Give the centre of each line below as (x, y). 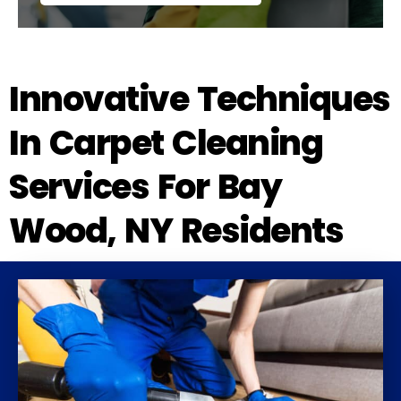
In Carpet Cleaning (166, 142)
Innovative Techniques (200, 98)
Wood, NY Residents (176, 230)
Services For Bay (145, 186)
